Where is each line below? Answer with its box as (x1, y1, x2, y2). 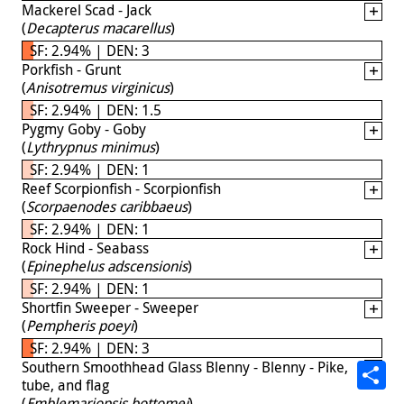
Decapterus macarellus (26, 17, 170, 38)
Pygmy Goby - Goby (22, 118, 146, 139)
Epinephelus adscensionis (26, 255, 188, 276)
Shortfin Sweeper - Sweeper (22, 297, 198, 317)
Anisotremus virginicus (26, 77, 170, 97)
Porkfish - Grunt (22, 59, 121, 79)
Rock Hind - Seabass (22, 237, 149, 258)
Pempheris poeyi (26, 315, 133, 335)
